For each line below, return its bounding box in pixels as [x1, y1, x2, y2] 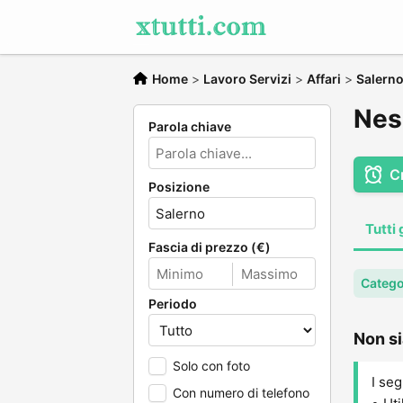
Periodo [148, 296, 197, 311]
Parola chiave [148, 119, 231, 134]
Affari [307, 71, 341, 86]
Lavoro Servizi [203, 71, 291, 86]
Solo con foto [173, 358, 250, 373]
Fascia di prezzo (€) [148, 239, 271, 255]
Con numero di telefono [173, 385, 309, 400]
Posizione [148, 179, 210, 194]
